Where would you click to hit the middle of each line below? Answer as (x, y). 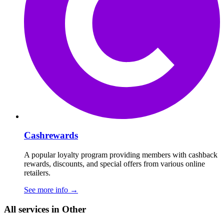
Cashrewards (51, 135)
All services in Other (45, 209)
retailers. (37, 173)
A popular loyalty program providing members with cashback (121, 155)
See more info (47, 190)
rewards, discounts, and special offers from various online (114, 164)
